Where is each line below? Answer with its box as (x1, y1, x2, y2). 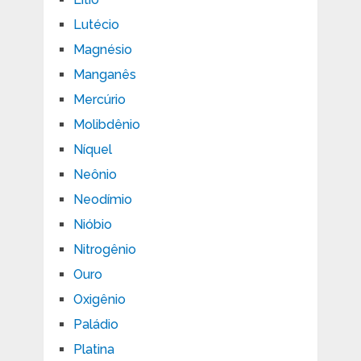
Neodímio (73, 191, 132, 207)
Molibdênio (73, 116, 140, 132)
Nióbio (73, 216, 112, 232)
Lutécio (73, 16, 119, 32)
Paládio (73, 316, 118, 332)
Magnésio (73, 41, 132, 57)
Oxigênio (73, 291, 126, 307)
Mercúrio (73, 91, 126, 107)
